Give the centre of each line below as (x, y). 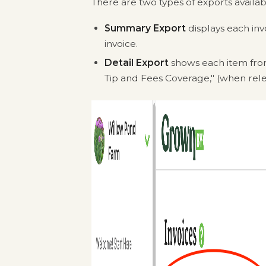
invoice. (121, 44)
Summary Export (145, 28)
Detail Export (137, 63)
